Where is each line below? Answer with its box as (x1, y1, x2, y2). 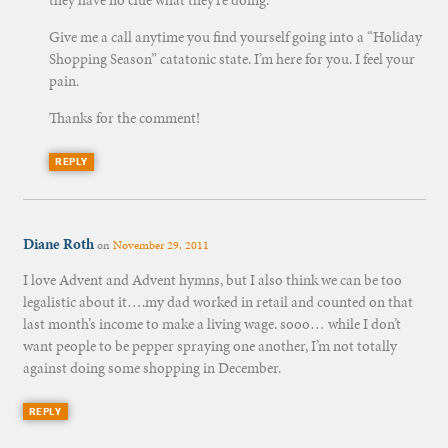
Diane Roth (22, 234, 94, 255)
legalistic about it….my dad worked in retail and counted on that (22, 292, 413, 313)
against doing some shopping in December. (22, 358, 281, 379)
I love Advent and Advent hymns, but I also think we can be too (22, 270, 402, 291)
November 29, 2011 (112, 237, 209, 254)
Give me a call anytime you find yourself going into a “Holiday (48, 27, 422, 48)
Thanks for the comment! (48, 108, 200, 129)
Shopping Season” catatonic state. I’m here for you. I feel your (48, 49, 415, 70)
